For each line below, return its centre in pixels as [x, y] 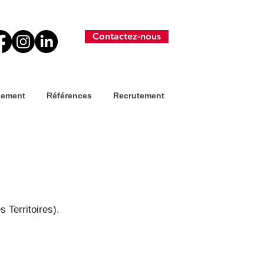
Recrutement [138, 95]
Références [69, 95]
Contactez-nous [127, 36]
